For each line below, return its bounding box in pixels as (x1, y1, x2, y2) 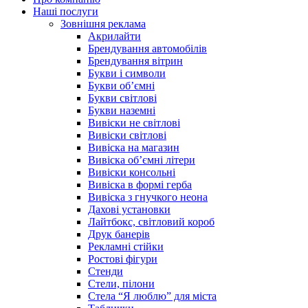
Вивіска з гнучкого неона (88, 191, 208, 203)
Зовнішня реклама (60, 18, 146, 30)
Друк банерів (88, 228, 150, 240)
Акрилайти (88, 30, 141, 42)
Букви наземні (88, 104, 155, 116)
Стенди (88, 265, 123, 277)
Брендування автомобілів (88, 43, 207, 54)
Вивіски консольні (88, 166, 175, 178)
